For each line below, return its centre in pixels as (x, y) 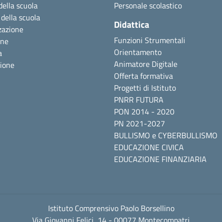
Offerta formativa (143, 76)
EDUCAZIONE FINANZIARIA (160, 159)
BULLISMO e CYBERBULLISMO (166, 135)
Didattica (132, 24)
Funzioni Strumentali (150, 40)
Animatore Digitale (146, 64)
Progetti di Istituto (145, 87)
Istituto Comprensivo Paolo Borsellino (111, 208)
